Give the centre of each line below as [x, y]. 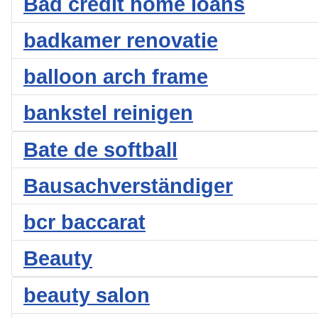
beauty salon [87, 296]
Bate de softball [100, 150]
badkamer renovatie [121, 41]
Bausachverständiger [128, 186]
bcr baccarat [84, 223]
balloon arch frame [116, 77]
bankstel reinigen [108, 113]
